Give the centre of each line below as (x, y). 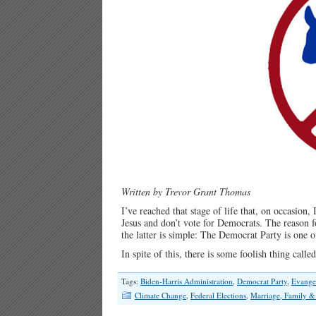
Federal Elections (218, 295)
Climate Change (160, 295)
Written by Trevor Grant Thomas (186, 192)
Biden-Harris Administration (187, 281)
